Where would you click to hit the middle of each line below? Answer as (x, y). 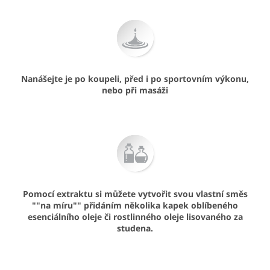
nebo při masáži (135, 90)
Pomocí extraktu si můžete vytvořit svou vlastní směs (135, 193)
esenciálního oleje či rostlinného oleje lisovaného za (135, 216)
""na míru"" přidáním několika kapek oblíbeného (135, 205)
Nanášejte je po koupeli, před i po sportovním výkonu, (135, 78)
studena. (135, 228)
